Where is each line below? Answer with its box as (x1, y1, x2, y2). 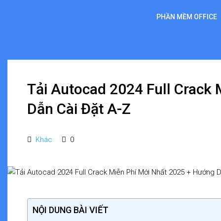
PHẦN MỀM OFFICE (156, 13, 217, 21)
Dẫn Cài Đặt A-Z (27, 100, 131, 117)
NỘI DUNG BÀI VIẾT (33, 204, 109, 215)
